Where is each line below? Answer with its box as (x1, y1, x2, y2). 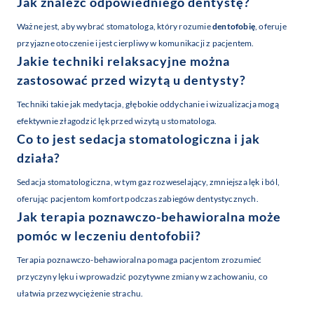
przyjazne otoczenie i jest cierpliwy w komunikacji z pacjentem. (17, 38, 254, 49)
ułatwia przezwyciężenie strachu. (17, 288, 144, 299)
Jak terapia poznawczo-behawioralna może (17, 209, 281, 225)
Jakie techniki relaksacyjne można (17, 53, 230, 69)
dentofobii (130, 228, 195, 244)
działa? (17, 150, 60, 166)
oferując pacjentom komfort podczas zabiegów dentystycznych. (17, 193, 259, 205)
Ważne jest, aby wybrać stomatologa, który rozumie (17, 21, 212, 32)
